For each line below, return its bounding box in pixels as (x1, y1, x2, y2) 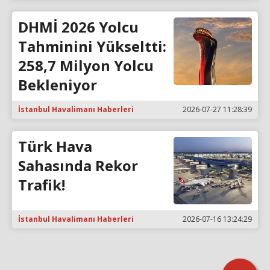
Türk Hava (18, 136, 92, 156)
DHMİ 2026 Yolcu (18, 16, 139, 37)
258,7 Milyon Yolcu (18, 55, 154, 75)
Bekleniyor (18, 74, 97, 95)
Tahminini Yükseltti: (18, 36, 166, 56)
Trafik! (18, 174, 65, 195)
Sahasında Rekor (18, 155, 138, 175)
